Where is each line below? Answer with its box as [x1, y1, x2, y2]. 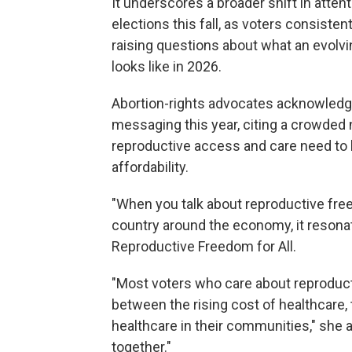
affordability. [112, 159, 189, 176]
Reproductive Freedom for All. [112, 238, 296, 255]
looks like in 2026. [112, 58, 222, 75]
